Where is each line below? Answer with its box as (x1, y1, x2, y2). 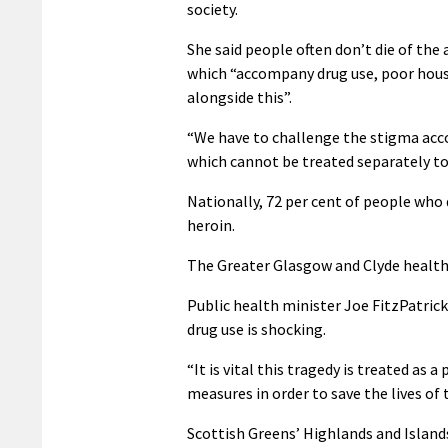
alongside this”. (187, 87, 292, 108)
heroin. (187, 215, 235, 236)
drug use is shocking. (187, 319, 326, 340)
